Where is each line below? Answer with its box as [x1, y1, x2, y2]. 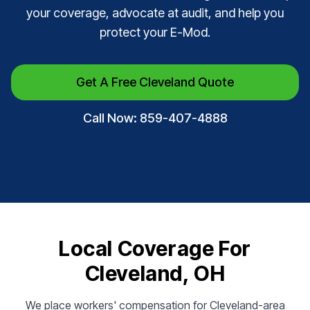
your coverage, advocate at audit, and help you [26, 6, 284, 20]
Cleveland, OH [84, 261, 226, 286]
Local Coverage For [59, 236, 251, 261]
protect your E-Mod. [100, 25, 210, 39]
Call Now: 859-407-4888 [82, 111, 228, 125]
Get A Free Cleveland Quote [76, 75, 234, 89]
